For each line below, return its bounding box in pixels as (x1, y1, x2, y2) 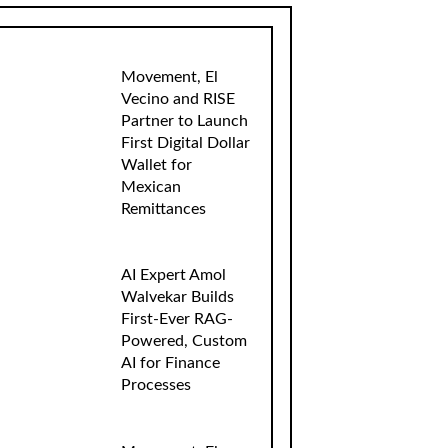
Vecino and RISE (121, 91, 236, 107)
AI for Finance (121, 355, 221, 372)
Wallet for (121, 157, 193, 173)
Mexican (121, 179, 182, 195)
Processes (121, 377, 192, 394)
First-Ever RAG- (121, 311, 234, 328)
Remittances (121, 201, 207, 217)
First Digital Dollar (121, 135, 251, 151)
